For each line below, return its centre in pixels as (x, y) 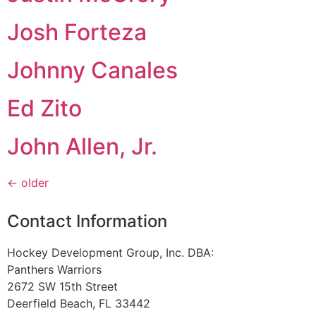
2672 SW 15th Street (62, 287)
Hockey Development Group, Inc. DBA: (110, 253)
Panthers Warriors (54, 270)
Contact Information (87, 221)
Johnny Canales (92, 71)
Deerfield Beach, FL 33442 (79, 304)
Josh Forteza (77, 32)
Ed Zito (44, 109)
